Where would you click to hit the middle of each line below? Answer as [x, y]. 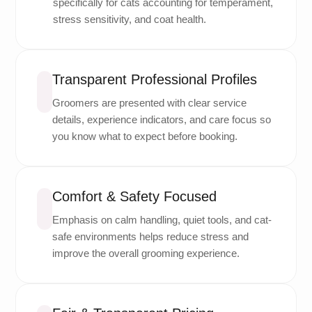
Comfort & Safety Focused [134, 196]
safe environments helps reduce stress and [150, 236]
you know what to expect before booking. [145, 136]
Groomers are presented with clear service [149, 102]
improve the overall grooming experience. [146, 253]
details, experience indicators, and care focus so [162, 119]
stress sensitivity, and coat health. [130, 19]
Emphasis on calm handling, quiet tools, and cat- [162, 219]
